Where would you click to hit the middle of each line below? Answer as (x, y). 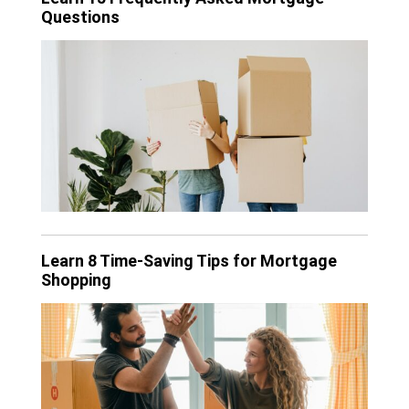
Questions (80, 17)
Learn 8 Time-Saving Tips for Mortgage (189, 260)
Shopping (76, 279)
